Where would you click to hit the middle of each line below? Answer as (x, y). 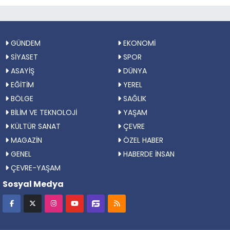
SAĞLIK (134, 99)
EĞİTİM (21, 85)
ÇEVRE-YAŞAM (35, 168)
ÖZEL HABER (142, 140)
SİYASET (23, 57)
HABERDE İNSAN (148, 154)
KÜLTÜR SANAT (35, 126)
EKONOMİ (138, 43)
